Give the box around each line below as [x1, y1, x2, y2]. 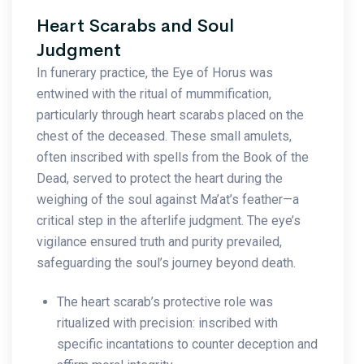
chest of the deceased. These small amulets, [37, 128, 292, 144]
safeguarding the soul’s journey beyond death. [37, 254, 296, 271]
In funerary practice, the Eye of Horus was [37, 64, 273, 80]
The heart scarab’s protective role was [57, 293, 273, 310]
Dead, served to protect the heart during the [37, 170, 283, 186]
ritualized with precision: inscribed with [57, 314, 278, 331]
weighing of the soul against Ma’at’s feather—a [37, 191, 299, 207]
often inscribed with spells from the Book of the [37, 149, 309, 165]
